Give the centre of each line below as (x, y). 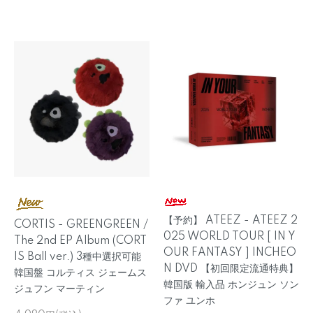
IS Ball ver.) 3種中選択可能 (78, 257)
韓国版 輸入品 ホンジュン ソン (231, 285)
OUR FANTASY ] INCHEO (230, 253)
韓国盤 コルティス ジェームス (80, 273)
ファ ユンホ (189, 301)
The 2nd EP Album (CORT (80, 241)
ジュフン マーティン (59, 289)
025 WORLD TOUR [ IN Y (230, 237)
